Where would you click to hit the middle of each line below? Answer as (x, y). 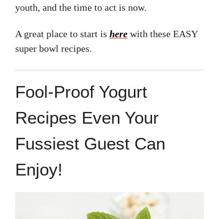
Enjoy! (39, 170)
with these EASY (163, 34)
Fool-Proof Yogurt (81, 92)
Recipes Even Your (87, 118)
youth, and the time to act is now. (81, 8)
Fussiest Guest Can (90, 144)
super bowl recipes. (54, 49)
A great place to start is (62, 34)
